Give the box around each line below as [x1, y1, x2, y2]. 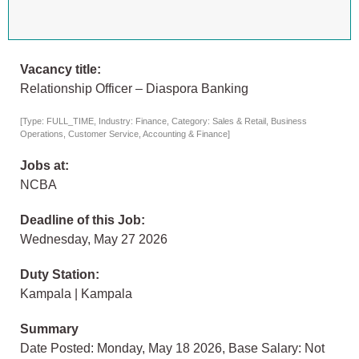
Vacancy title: [20, 63, 101, 77]
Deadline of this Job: [20, 213, 145, 228]
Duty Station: [20, 268, 99, 282]
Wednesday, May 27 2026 [20, 232, 167, 247]
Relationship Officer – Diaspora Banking [20, 82, 248, 96]
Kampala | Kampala [20, 287, 132, 301]
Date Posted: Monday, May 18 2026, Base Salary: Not [20, 341, 325, 356]
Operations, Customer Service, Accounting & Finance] [20, 129, 230, 139]
